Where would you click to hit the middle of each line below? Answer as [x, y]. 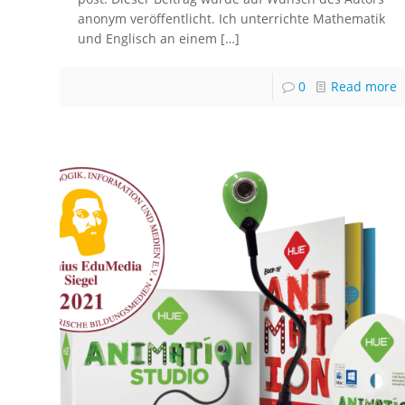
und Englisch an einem [148, 39]
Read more [363, 87]
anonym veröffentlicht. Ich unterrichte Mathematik [232, 19]
